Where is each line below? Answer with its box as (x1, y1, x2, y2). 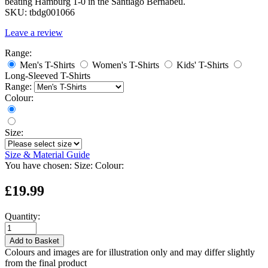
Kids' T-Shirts (176, 59, 229, 70)
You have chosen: (5, 160, 72, 170)
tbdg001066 (29, 7, 75, 17)
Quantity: (5, 211, 40, 221)
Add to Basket (10, 236, 59, 245)
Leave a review (5, 27, 63, 38)
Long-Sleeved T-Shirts (5, 70, 90, 81)
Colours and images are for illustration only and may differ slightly (5, 246, 255, 257)
